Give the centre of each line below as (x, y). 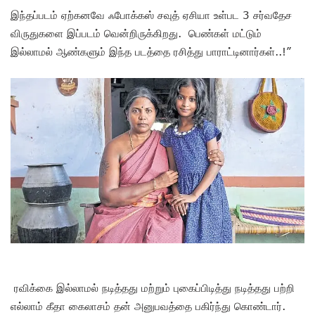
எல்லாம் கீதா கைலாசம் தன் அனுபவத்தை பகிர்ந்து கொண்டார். (148, 306)
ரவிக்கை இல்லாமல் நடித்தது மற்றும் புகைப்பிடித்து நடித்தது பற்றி (153, 287)
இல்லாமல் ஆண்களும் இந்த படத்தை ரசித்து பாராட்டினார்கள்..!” (151, 51)
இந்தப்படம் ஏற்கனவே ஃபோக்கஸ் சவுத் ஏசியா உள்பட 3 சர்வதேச (151, 14)
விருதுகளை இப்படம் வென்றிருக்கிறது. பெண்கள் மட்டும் (136, 33)
